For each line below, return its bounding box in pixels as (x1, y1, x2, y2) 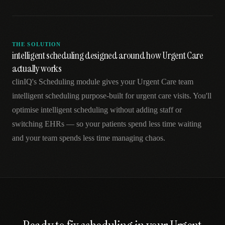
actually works (12, 62, 62, 75)
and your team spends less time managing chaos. (12, 134, 165, 142)
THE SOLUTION (12, 41, 61, 47)
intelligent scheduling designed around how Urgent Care (12, 49, 203, 62)
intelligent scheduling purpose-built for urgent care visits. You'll (12, 91, 211, 100)
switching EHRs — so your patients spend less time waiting (12, 120, 201, 128)
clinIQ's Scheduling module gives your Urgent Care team (12, 77, 193, 86)
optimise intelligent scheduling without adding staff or (12, 105, 182, 114)
